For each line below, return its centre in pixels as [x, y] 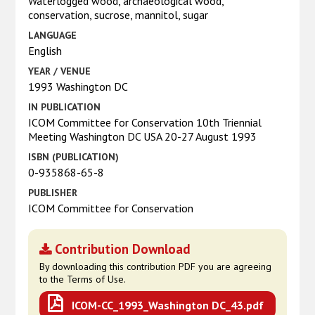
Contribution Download [123, 249]
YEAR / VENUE [60, 71]
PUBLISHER [53, 192]
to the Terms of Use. [83, 279]
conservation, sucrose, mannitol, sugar [118, 14]
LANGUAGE [53, 35]
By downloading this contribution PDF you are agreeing [156, 266]
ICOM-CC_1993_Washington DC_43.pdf [168, 305]
